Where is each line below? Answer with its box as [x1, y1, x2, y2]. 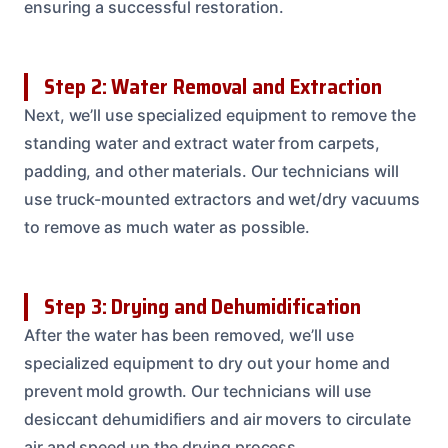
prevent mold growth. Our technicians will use [24, 380, 372, 401]
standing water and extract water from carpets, [24, 132, 381, 153]
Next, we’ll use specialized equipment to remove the [24, 104, 416, 125]
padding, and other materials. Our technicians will [24, 160, 400, 181]
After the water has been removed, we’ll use [24, 324, 354, 345]
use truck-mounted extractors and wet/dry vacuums [24, 188, 421, 209]
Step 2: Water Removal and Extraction [44, 69, 383, 103]
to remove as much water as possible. [24, 216, 311, 237]
